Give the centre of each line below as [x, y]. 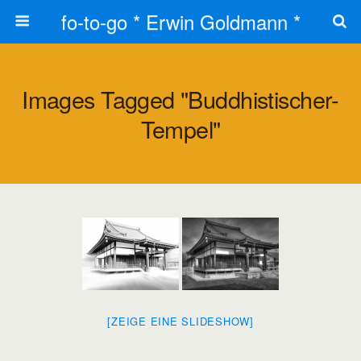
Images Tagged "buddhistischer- [180, 99]
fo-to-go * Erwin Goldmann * [180, 21]
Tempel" [180, 129]
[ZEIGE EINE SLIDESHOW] [180, 321]
